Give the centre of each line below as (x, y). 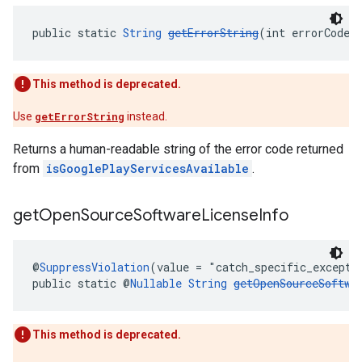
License (230, 215)
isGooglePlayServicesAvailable (147, 168)
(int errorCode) (308, 33)
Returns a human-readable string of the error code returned (178, 149)
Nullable (156, 283)
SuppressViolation (95, 267)
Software (167, 215)
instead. (146, 116)
